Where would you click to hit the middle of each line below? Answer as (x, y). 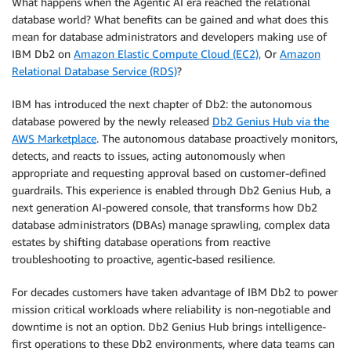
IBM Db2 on (43, 54)
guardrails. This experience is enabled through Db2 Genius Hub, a (171, 190)
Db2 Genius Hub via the (271, 121)
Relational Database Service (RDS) (94, 71)
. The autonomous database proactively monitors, (217, 138)
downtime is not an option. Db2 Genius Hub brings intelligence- (169, 326)
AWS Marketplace (54, 138)
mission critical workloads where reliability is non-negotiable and (171, 309)
